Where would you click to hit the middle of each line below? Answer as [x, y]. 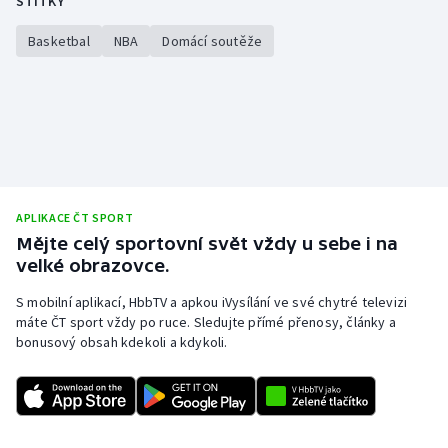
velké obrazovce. [93, 266]
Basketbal [59, 41]
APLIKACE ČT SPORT [75, 218]
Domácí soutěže [212, 41]
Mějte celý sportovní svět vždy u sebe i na [207, 244]
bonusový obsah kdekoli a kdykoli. [122, 342]
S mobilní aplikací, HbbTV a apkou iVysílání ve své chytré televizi [212, 302]
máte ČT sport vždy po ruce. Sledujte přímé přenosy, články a [206, 322]
